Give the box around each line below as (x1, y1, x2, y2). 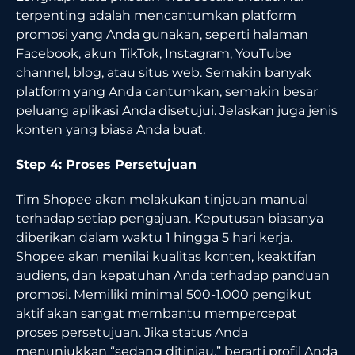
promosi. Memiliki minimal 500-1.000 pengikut (16, 286, 311, 302)
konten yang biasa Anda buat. (16, 121, 205, 137)
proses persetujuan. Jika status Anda (16, 324, 248, 340)
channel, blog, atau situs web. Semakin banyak (16, 64, 311, 80)
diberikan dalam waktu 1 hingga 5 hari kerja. (16, 229, 292, 245)
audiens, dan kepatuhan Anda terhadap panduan (16, 267, 330, 283)
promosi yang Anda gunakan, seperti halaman (16, 26, 308, 42)
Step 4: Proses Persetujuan (16, 156, 197, 172)
